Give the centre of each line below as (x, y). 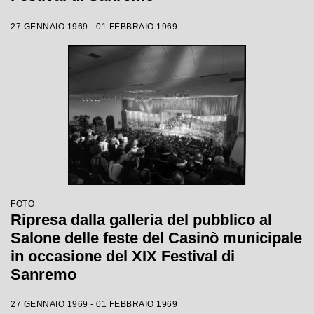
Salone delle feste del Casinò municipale (156, 238)
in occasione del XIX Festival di (123, 256)
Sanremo (43, 274)
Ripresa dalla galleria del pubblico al (141, 220)
